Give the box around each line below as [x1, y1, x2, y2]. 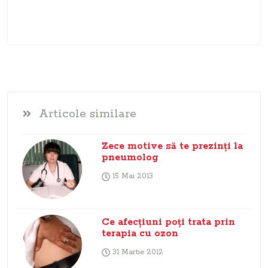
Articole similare [39, 106, 137, 122]
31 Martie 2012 [109, 246, 163, 257]
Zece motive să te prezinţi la [101, 140, 243, 153]
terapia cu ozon [101, 227, 178, 240]
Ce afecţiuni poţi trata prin [101, 215, 235, 229]
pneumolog [101, 151, 158, 165]
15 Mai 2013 [109, 171, 153, 182]
